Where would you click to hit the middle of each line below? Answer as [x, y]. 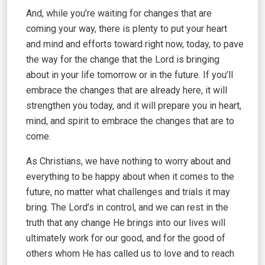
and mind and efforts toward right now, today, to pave [135, 44]
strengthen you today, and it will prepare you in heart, [134, 106]
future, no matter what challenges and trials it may [128, 192]
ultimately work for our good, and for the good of [126, 238]
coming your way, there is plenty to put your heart [127, 29]
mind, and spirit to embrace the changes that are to [130, 121]
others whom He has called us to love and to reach [130, 253]
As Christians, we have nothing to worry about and [128, 161]
